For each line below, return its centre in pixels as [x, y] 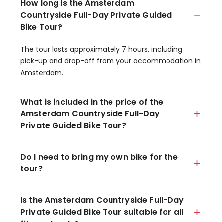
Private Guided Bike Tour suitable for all [102, 212]
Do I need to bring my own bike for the [99, 157]
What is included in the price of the [92, 102]
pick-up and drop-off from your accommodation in [111, 61]
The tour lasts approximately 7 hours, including [101, 49]
